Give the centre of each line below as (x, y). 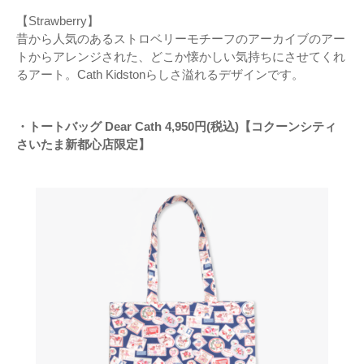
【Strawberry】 (58, 21)
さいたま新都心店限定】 (83, 145)
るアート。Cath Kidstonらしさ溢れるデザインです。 (160, 75)
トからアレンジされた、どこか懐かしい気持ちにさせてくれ (181, 57)
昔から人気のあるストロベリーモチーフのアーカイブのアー (181, 39)
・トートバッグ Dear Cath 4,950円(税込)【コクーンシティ (176, 127)
